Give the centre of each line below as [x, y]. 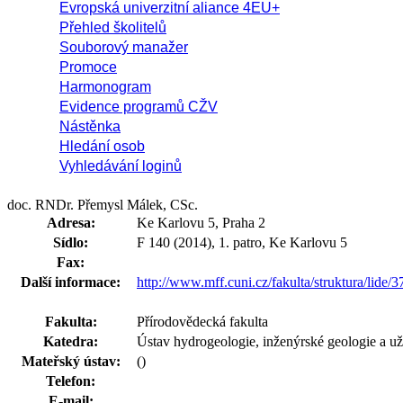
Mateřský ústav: [71, 361]
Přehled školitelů [113, 27]
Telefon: [71, 381]
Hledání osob [102, 146]
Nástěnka [90, 126]
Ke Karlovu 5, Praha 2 [201, 223]
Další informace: [71, 282]
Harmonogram [105, 87]
